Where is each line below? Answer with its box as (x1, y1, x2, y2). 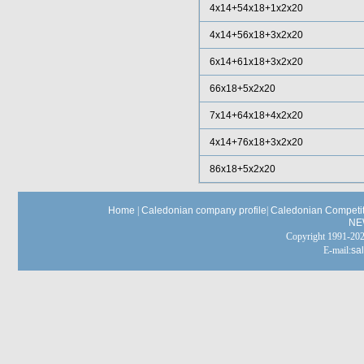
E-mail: (323, 245, 351, 256)
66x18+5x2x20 (209, 83, 275, 94)
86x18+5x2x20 (209, 163, 275, 175)
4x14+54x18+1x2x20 (209, 2, 303, 14)
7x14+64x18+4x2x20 (209, 110, 303, 121)
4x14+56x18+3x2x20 (209, 29, 303, 41)
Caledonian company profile (141, 205, 266, 216)
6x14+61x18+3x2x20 (209, 56, 303, 67)
